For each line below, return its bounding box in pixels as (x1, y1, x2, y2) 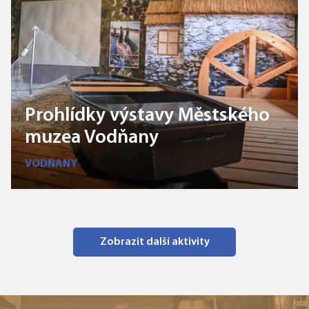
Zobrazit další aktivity (99, 237, 210, 248)
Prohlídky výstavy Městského (25, 106, 270, 126)
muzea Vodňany (25, 128, 159, 148)
